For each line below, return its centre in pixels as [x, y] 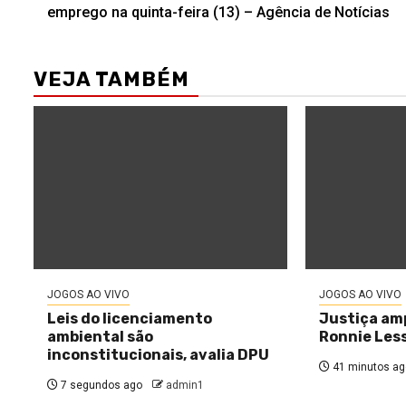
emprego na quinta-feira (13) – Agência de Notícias [218, 12]
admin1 [185, 385]
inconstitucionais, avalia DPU [158, 355]
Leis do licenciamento [130, 319]
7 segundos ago [100, 385]
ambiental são [100, 337]
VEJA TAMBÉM [111, 79]
